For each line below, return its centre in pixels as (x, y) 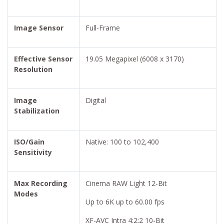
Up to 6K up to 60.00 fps (125, 201)
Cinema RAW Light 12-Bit (126, 183)
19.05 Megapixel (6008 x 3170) (135, 58)
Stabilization (37, 110)
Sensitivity (33, 152)
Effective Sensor (43, 58)
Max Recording (41, 183)
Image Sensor (39, 27)
